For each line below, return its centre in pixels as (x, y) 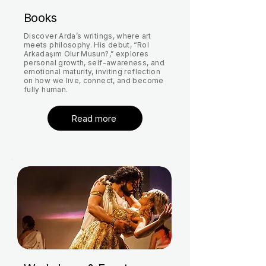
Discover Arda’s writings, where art (88, 36)
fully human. (46, 89)
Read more (94, 118)
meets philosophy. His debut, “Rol (86, 45)
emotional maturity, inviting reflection (92, 72)
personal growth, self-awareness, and (94, 63)
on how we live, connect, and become (94, 80)
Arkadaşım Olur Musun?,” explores (86, 54)
